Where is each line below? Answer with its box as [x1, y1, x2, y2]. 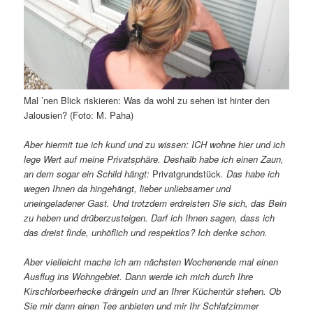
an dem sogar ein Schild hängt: [24, 166, 153, 180]
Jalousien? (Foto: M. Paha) [24, 108, 134, 122]
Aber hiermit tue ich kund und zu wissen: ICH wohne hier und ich [24, 137, 286, 151]
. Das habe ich [221, 166, 280, 180]
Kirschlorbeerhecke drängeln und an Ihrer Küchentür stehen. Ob [24, 284, 282, 298]
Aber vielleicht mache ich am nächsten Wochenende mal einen [24, 254, 279, 268]
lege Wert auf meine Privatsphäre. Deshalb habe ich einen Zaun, [24, 152, 284, 166]
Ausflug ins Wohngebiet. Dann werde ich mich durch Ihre [24, 269, 254, 283]
